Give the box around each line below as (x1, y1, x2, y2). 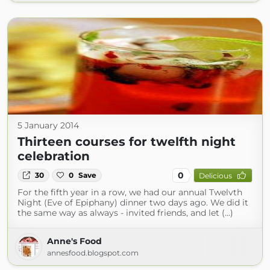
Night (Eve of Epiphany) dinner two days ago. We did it (17, 197, 248, 208)
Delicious (198, 171, 232, 180)
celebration (17, 149, 90, 163)
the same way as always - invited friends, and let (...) (17, 207, 233, 218)
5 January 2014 (17, 120, 79, 131)
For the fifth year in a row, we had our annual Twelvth (17, 187, 242, 198)
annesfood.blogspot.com (47, 248, 139, 257)
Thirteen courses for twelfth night (17, 134, 236, 149)
